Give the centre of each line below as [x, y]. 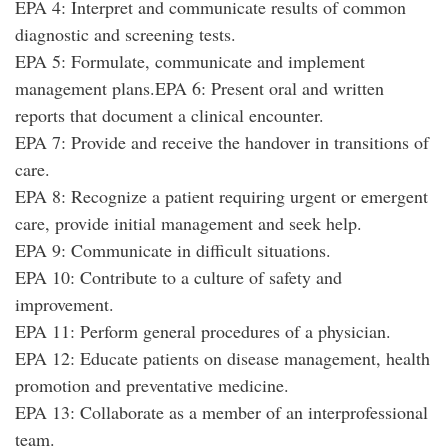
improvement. [64, 304]
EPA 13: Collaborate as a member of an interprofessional [221, 412]
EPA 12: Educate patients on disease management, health [222, 358]
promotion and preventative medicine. [152, 385]
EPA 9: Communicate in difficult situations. [173, 250]
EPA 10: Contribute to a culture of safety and [178, 277]
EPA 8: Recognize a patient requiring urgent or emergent [221, 196]
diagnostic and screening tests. [125, 34]
